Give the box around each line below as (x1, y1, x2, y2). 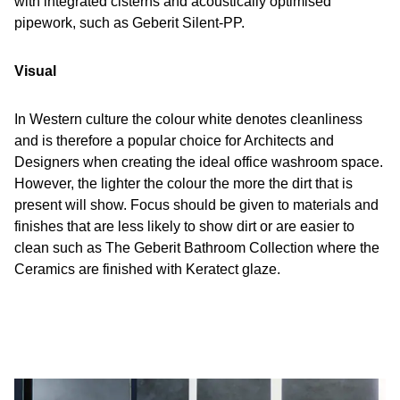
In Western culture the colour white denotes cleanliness (14, 112, 362, 127)
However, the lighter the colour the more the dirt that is (14, 176, 353, 191)
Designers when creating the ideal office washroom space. (14, 154, 383, 170)
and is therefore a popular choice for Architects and (14, 133, 334, 148)
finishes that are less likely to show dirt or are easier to (14, 219, 354, 234)
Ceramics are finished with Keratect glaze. (14, 262, 280, 277)
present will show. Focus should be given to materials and (14, 197, 379, 212)
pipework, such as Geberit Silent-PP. (14, 15, 245, 30)
